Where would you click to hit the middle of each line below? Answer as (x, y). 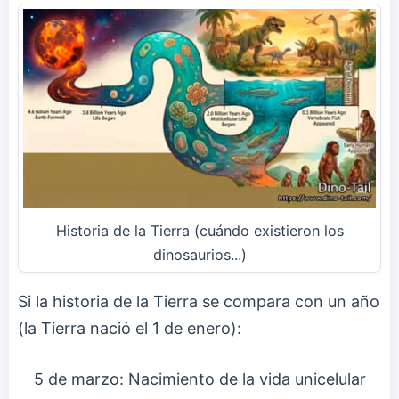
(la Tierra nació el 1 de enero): (130, 329)
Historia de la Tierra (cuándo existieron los (199, 231)
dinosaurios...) (199, 255)
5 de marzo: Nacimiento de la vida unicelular (200, 379)
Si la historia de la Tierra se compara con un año (199, 302)
